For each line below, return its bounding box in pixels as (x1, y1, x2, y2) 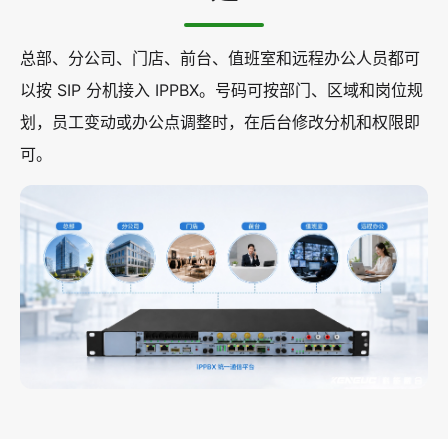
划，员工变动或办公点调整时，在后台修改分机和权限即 (20, 112, 420, 132)
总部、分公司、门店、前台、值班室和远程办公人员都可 (20, 48, 420, 68)
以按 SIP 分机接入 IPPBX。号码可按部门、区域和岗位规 (20, 80, 423, 100)
